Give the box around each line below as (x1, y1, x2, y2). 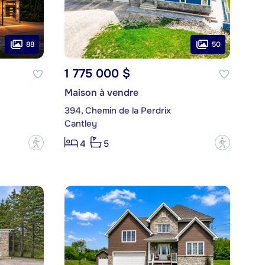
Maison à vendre (64, 86, 138, 99)
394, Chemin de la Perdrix (64, 105, 171, 117)
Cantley (64, 118, 97, 130)
